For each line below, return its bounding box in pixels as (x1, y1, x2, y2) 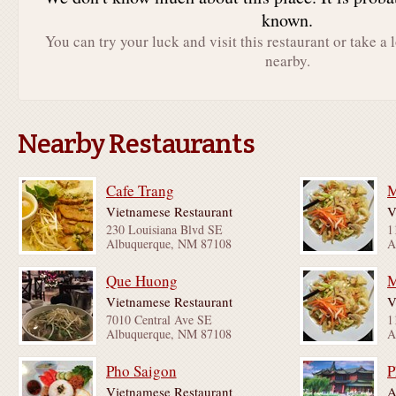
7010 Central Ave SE (105, 311, 212, 329)
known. (262, 7, 314, 32)
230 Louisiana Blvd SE (105, 221, 223, 239)
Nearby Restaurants (17, 125, 255, 162)
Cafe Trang (105, 180, 174, 202)
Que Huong (105, 270, 178, 292)
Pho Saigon (105, 361, 177, 382)
